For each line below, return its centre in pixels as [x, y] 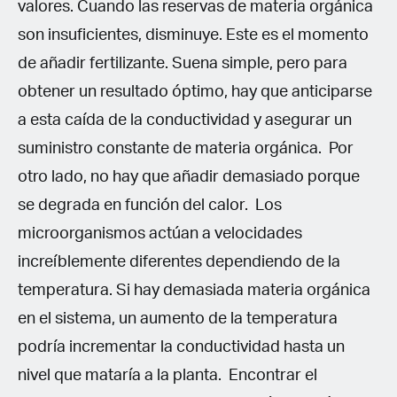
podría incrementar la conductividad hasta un [181, 347]
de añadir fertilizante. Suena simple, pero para [183, 63]
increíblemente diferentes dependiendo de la [179, 262]
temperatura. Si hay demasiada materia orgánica [194, 290]
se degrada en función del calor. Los [150, 205]
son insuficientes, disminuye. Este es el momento [193, 35]
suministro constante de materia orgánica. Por [186, 148]
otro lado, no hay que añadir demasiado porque [189, 177]
